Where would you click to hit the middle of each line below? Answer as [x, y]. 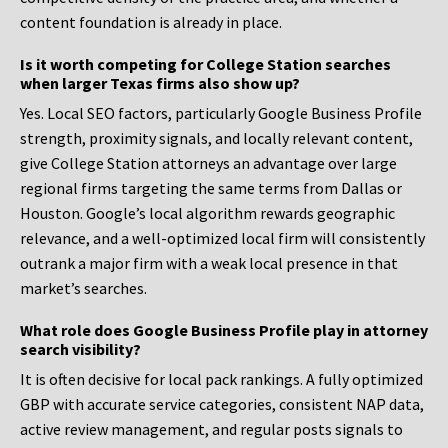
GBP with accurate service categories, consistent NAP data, [222, 404]
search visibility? [80, 349]
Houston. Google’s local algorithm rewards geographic [207, 213]
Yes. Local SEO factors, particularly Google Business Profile [221, 113]
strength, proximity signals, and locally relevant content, [216, 138]
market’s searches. [83, 288]
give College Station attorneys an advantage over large [208, 163]
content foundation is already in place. [151, 22]
